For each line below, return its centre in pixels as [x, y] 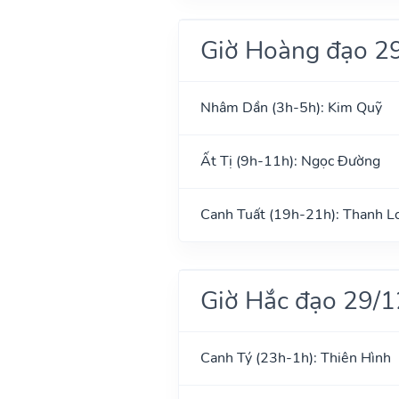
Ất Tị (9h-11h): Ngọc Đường [290, 161]
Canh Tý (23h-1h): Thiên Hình [295, 358]
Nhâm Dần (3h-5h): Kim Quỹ [291, 107]
